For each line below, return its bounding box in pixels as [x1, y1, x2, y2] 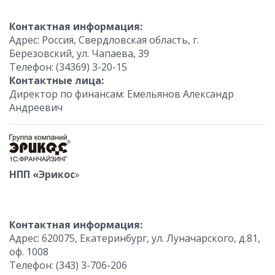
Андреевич [9, 101, 63, 114]
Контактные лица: [9, 74, 104, 87]
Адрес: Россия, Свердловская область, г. [9, 33, 199, 47]
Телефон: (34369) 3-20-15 [9, 60, 127, 74]
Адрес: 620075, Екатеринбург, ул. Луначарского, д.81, [9, 231, 260, 245]
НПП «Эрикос [9, 168, 75, 181]
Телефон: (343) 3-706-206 [9, 258, 127, 272]
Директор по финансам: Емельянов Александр [9, 87, 234, 101]
